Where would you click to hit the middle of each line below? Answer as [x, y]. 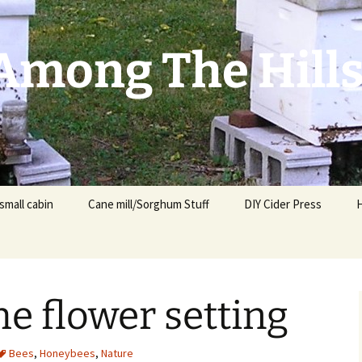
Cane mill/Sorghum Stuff [149, 204]
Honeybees [67, 353]
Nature [117, 353]
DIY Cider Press [283, 204]
